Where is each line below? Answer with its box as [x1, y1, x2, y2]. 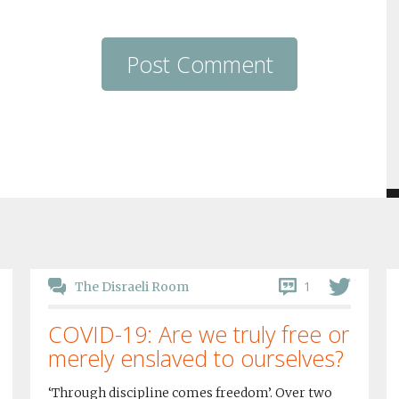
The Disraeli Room [74, 279, 189, 295]
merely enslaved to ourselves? [47, 343, 344, 373]
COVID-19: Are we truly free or [47, 319, 349, 349]
